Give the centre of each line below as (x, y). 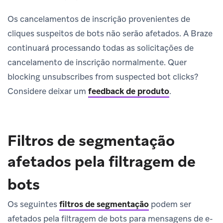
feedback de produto (129, 91)
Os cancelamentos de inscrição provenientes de (99, 19)
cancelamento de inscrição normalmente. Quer (97, 62)
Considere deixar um (48, 91)
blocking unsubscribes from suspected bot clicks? (103, 76)
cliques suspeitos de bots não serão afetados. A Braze (110, 33)
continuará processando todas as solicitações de (101, 48)
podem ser (170, 204)
